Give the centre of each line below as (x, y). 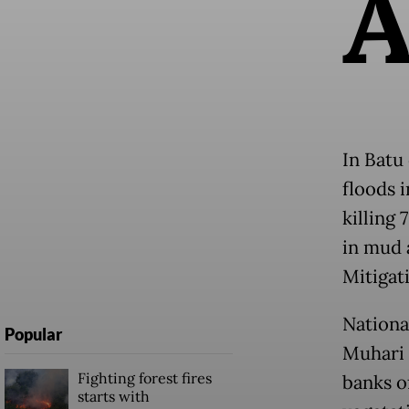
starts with (113, 396)
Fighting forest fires (144, 378)
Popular (33, 334)
